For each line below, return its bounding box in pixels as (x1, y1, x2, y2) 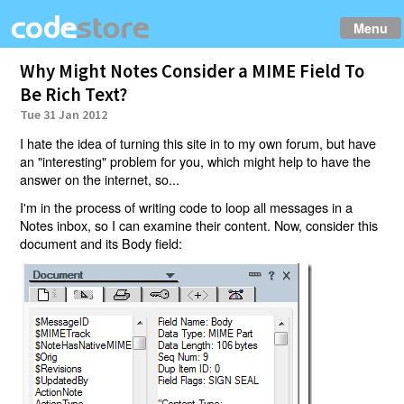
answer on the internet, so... (20, 169, 180, 188)
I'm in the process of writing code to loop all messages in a (20, 197, 353, 217)
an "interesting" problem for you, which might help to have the (20, 151, 372, 170)
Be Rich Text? (20, 83, 128, 107)
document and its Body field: (20, 234, 183, 253)
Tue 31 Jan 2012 (20, 106, 108, 124)
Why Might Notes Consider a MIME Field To (20, 60, 365, 84)
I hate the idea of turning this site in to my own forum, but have (20, 133, 377, 152)
